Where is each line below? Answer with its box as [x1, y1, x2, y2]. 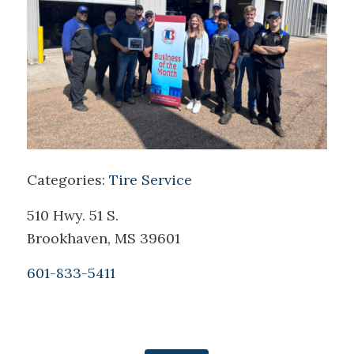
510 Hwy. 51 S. [26, 205, 119, 224]
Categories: [26, 171, 109, 190]
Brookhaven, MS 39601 [26, 228, 184, 247]
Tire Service [108, 171, 192, 190]
